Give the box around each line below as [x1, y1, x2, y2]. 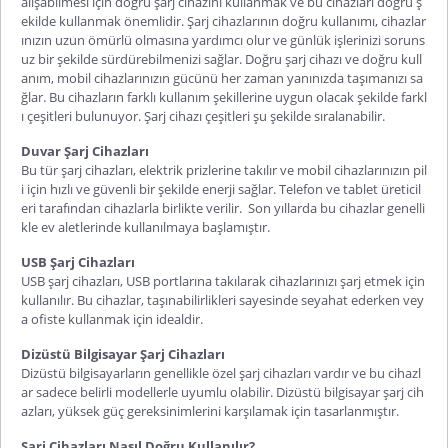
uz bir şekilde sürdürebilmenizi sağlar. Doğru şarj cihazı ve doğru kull [21, 49, 422, 68]
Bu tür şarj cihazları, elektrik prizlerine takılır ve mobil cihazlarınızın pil [21, 160, 427, 179]
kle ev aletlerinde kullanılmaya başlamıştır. [21, 217, 270, 236]
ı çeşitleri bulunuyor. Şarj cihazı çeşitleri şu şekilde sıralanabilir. [21, 106, 385, 125]
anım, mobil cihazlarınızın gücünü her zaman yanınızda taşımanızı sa [21, 68, 423, 87]
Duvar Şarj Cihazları [21, 141, 149, 160]
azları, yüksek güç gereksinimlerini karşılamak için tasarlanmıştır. [21, 401, 399, 420]
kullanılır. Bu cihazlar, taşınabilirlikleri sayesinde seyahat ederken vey [21, 290, 424, 309]
